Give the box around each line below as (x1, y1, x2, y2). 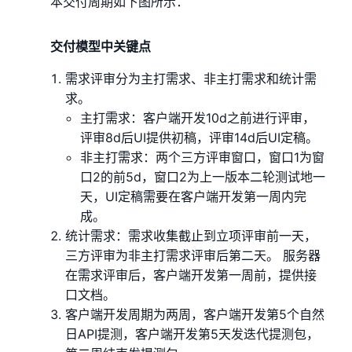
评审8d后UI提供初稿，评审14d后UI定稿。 (80, 129, 319, 145)
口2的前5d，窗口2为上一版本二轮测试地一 (80, 168, 326, 185)
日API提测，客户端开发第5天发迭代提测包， (65, 325, 320, 342)
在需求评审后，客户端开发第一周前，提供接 (65, 266, 317, 283)
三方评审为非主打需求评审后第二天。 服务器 (65, 247, 321, 263)
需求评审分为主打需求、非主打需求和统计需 (65, 70, 317, 86)
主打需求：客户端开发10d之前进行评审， (80, 109, 316, 126)
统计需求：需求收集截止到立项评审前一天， (65, 227, 317, 244)
